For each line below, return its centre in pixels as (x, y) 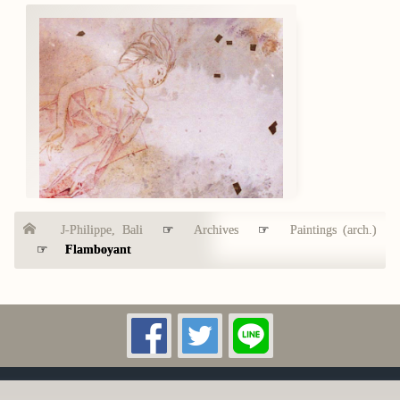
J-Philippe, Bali (102, 229)
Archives (216, 229)
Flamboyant (98, 249)
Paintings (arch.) (333, 229)
